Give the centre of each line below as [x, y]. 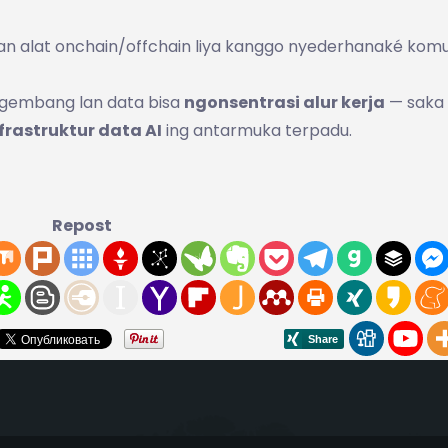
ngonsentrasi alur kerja [284, 102]
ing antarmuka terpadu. [257, 130]
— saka [414, 102]
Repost [81, 225]
